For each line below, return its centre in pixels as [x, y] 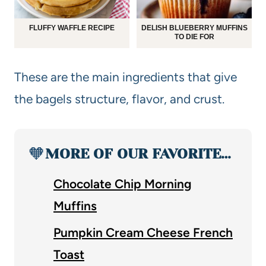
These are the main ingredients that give [126, 77]
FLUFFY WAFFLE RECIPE [72, 28]
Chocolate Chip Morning [123, 184]
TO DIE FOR [194, 37]
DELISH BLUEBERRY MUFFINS [194, 28]
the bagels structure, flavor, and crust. [119, 99]
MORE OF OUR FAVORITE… [138, 154]
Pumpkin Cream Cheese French [143, 232]
